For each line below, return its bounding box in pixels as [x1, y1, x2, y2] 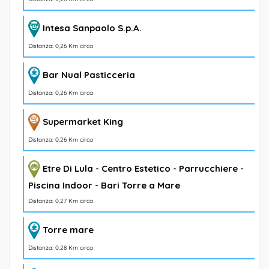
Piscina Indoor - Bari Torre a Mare [28, 179, 180, 191]
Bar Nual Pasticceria [43, 68, 135, 80]
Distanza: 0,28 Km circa [28, 243, 93, 252]
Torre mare [43, 223, 94, 235]
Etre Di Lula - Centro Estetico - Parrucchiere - [43, 162, 244, 174]
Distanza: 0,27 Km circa [28, 196, 93, 205]
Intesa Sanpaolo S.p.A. [43, 22, 142, 34]
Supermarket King [43, 115, 123, 127]
